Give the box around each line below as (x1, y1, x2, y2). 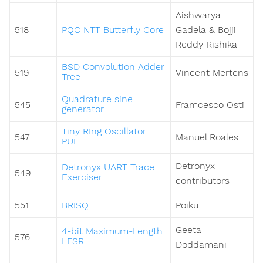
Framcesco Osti (176, 99, 244, 111)
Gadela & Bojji (176, 24, 236, 36)
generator (62, 103, 104, 115)
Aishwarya (176, 9, 221, 21)
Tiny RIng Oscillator (62, 126, 146, 137)
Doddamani (176, 239, 227, 251)
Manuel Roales (176, 131, 238, 143)
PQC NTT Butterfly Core (62, 24, 164, 36)
